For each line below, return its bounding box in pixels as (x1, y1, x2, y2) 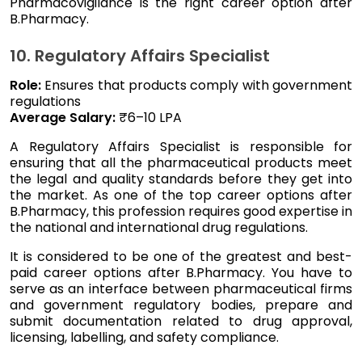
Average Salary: (10, 107, 119, 127)
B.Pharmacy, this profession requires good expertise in (10, 201, 352, 221)
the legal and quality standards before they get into (10, 169, 352, 188)
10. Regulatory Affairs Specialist (10, 44, 270, 67)
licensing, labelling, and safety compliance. (10, 327, 279, 347)
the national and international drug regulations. (10, 217, 308, 237)
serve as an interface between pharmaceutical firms (10, 279, 352, 298)
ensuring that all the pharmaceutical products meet (10, 153, 352, 172)
